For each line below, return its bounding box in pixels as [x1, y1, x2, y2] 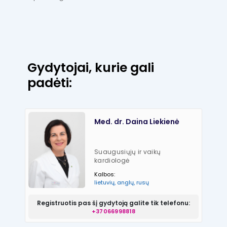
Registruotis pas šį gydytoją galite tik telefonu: [37, 198, 190, 207]
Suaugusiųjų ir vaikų [94, 147, 161, 157]
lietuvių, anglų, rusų [94, 178, 149, 187]
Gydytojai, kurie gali [27, 59, 154, 77]
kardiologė [94, 156, 130, 165]
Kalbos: [94, 170, 116, 179]
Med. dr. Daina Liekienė [94, 117, 180, 127]
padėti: [27, 74, 72, 92]
